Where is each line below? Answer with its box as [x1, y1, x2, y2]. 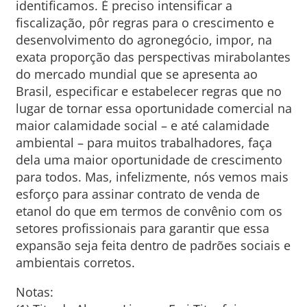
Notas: [15, 284, 53, 300]
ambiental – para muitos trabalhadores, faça [15, 134, 272, 151]
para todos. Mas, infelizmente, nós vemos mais [15, 169, 288, 185]
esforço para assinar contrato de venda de [15, 186, 260, 202]
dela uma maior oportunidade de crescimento [15, 151, 282, 168]
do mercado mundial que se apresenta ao [15, 66, 258, 82]
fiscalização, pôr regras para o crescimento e [15, 14, 274, 31]
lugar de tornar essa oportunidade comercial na [15, 100, 292, 116]
